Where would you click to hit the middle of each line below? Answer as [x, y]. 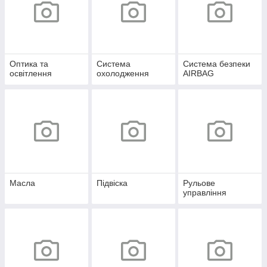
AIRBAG [199, 74]
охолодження [122, 74]
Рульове [199, 183]
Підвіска [112, 183]
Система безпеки [217, 64]
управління [205, 193]
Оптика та [29, 64]
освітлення [31, 74]
